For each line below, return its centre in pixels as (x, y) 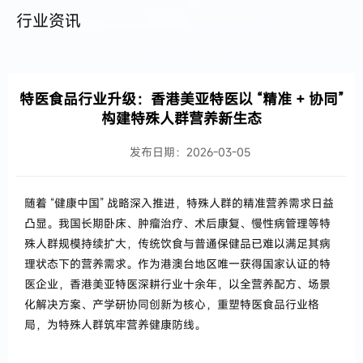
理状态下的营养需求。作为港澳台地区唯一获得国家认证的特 (177, 264)
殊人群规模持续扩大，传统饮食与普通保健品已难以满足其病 (177, 243)
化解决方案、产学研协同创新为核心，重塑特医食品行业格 (172, 304)
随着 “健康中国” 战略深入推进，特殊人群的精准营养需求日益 (179, 203)
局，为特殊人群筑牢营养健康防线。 (115, 325)
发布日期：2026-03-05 (190, 152)
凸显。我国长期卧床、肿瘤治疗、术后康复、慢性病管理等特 (177, 223)
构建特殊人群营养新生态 (181, 118)
